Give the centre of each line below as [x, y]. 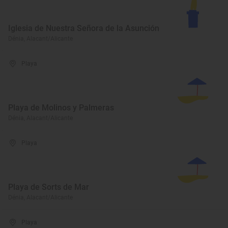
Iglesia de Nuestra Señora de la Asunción [84, 28]
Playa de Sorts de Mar [49, 187]
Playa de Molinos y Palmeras [61, 108]
